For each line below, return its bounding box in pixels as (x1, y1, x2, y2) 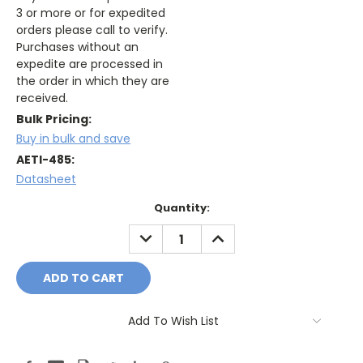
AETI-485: (16, 152, 75, 169)
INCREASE (205, 224, 263, 241)
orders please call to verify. (16, 22, 168, 39)
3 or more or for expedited (16, 5, 165, 22)
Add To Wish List (128, 313, 219, 330)
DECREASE (133, 224, 194, 241)
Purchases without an (16, 39, 139, 56)
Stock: (16, 216, 53, 232)
